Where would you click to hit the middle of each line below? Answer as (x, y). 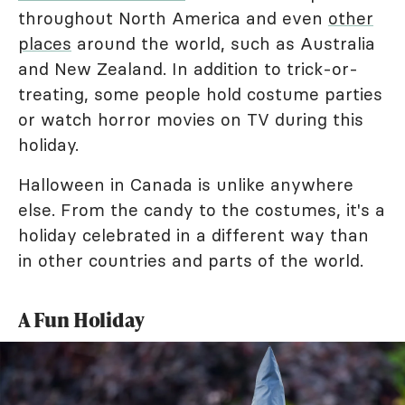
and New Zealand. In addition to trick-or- (188, 69)
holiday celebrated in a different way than (193, 235)
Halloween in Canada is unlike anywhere (186, 184)
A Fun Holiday (81, 320)
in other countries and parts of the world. (191, 260)
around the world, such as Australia (223, 43)
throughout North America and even (173, 18)
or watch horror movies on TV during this (191, 119)
